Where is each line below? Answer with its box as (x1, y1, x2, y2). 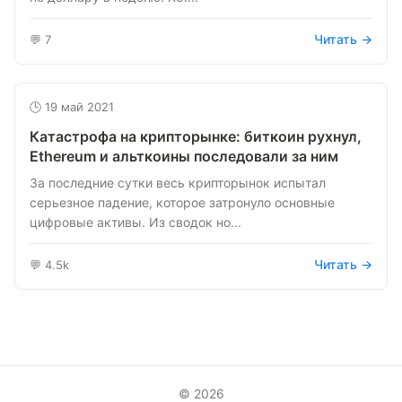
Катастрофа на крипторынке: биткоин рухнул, (30, 127, 362, 145)
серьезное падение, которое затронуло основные (30, 195, 335, 210)
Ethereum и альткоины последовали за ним (30, 147, 338, 165)
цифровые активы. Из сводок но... (30, 214, 241, 230)
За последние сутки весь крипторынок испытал (30, 175, 326, 190)
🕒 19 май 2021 (30, 100, 114, 114)
